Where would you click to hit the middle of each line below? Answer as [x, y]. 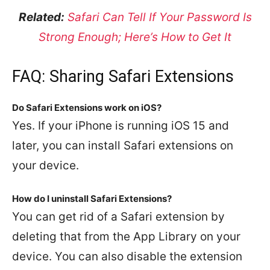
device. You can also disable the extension [127, 256]
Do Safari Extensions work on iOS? [87, 107]
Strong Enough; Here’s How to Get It [135, 37]
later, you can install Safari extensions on [123, 145]
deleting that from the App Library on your [126, 236]
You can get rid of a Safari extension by [118, 216]
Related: [41, 17]
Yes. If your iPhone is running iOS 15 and [121, 125]
